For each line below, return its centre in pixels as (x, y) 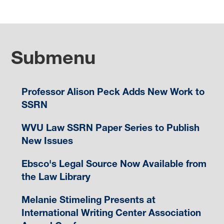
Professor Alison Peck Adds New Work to (113, 91)
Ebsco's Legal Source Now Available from (114, 163)
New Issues (47, 140)
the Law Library (56, 176)
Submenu (53, 57)
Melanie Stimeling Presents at (88, 199)
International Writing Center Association (111, 212)
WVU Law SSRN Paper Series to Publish (110, 127)
